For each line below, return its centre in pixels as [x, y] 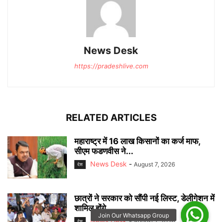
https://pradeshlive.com [111, 66]
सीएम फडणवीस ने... [104, 151]
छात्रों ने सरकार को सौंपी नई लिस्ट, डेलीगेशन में [144, 198]
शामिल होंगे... [94, 208]
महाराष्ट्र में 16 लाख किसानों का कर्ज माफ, [137, 141]
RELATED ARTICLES [111, 118]
